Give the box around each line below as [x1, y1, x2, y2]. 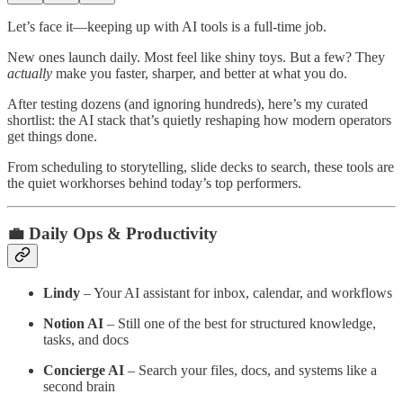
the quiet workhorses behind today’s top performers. [7, 175, 301, 191]
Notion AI [43, 315, 103, 331]
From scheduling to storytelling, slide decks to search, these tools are [7, 158, 394, 175]
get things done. [7, 128, 97, 144]
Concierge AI [43, 362, 124, 378]
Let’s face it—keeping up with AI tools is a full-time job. [7, 18, 327, 34]
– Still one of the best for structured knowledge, [103, 315, 376, 331]
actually [7, 65, 52, 81]
